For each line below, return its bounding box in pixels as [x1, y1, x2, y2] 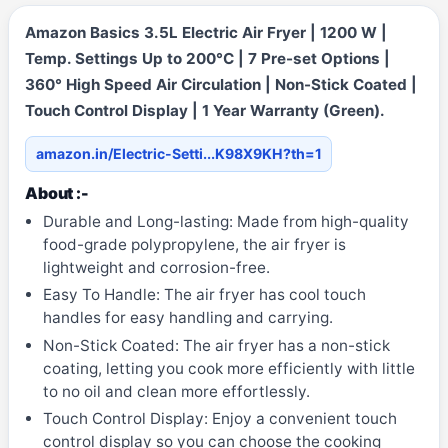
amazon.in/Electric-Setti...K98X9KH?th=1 [35, 145, 322, 162]
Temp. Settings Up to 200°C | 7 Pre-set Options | [25, 49, 390, 69]
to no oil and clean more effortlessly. [42, 381, 310, 401]
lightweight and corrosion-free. [42, 258, 270, 278]
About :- [25, 183, 89, 204]
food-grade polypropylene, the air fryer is [42, 235, 346, 255]
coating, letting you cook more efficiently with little [42, 358, 415, 378]
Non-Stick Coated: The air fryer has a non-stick [42, 335, 390, 355]
